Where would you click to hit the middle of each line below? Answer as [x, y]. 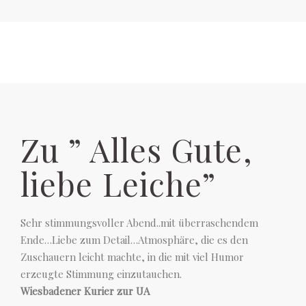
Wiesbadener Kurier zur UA [85, 291]
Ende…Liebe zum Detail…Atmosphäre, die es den [134, 240]
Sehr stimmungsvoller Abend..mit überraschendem [139, 223]
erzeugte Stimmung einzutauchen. [101, 274]
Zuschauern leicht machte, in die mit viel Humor [132, 257]
